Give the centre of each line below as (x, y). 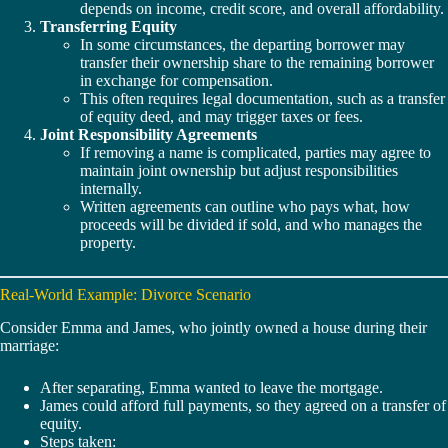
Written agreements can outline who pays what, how (245, 206)
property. (108, 242)
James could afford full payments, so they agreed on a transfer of (243, 405)
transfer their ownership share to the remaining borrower (257, 62)
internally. (111, 188)
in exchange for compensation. (176, 80)
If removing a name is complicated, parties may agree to (255, 152)
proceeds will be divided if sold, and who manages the (251, 224)
